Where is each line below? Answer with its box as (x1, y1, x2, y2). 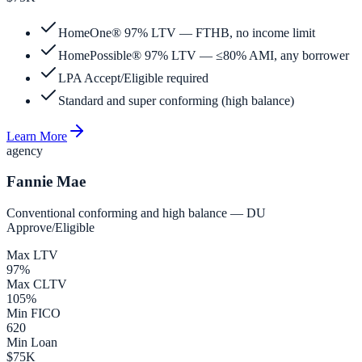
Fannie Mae (6, 173, 86, 191)
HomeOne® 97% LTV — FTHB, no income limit (58, 25, 315, 40)
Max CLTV (6, 276, 67, 291)
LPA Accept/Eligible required (58, 70, 208, 85)
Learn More (6, 128, 67, 143)
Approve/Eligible (6, 220, 95, 234)
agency (6, 143, 43, 158)
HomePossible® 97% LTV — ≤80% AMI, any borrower (58, 48, 349, 62)
